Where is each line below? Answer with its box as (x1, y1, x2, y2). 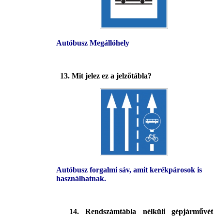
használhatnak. (56, 174, 106, 183)
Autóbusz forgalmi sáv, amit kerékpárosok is (56, 166, 202, 174)
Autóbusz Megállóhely (56, 39, 129, 47)
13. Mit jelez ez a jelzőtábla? (58, 72, 152, 80)
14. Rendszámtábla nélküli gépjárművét (62, 207, 214, 216)
